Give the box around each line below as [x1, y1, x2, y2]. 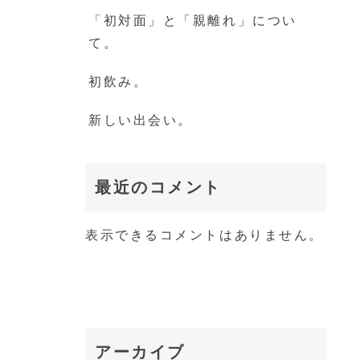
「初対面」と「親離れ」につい [88, 13, 297, 27]
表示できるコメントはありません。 [85, 227, 324, 242]
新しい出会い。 [88, 112, 193, 127]
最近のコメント [95, 178, 222, 196]
